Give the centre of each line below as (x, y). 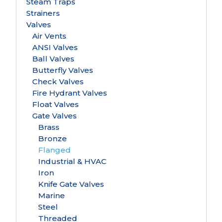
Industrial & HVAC (72, 161)
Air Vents (49, 36)
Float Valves (55, 104)
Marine (51, 195)
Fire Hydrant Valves (69, 93)
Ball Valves (53, 59)
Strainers (43, 13)
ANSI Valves (55, 47)
